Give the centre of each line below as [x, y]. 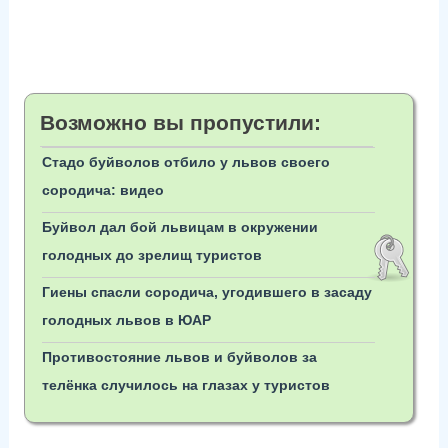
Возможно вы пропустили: [180, 123]
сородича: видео [102, 190]
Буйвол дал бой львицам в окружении [179, 227]
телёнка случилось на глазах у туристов [185, 385]
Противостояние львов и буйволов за [179, 357]
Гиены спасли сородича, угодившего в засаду [206, 292]
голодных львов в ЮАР [126, 320]
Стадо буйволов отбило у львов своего [185, 162]
